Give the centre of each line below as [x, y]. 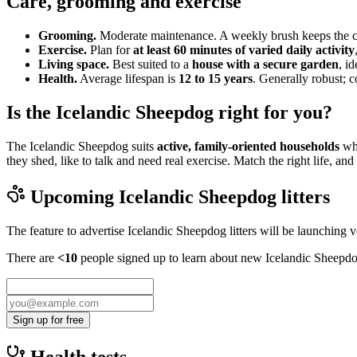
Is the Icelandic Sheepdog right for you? [169, 113]
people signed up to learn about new [171, 257]
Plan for [110, 50]
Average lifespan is [128, 79]
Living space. [74, 65]
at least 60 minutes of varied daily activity [244, 50]
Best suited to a [151, 65]
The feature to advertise [67, 230]
